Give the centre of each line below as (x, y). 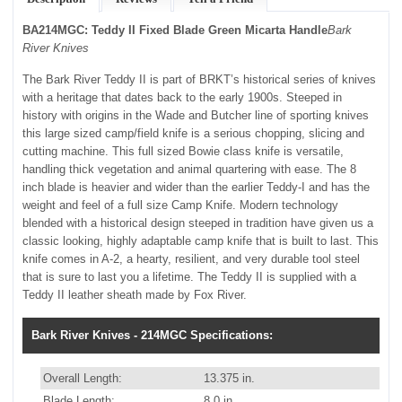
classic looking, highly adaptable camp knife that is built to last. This (201, 241)
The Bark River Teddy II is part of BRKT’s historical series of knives (200, 80)
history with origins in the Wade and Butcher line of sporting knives (196, 116)
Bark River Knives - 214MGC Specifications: (153, 336)
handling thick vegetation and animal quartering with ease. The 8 (190, 170)
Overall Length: (83, 379)
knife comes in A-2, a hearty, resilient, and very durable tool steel (192, 259)
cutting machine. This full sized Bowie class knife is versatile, (184, 152)
